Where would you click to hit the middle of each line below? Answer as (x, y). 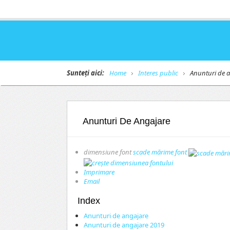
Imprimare (99, 172)
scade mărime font (160, 152)
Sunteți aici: (85, 73)
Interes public (158, 73)
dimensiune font (108, 152)
